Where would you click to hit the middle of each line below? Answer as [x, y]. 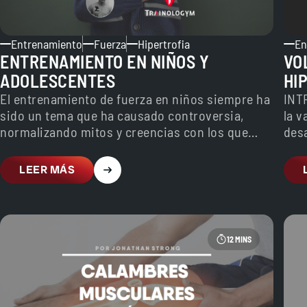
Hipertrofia [164, 44]
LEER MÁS [47, 170]
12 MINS [239, 239]
